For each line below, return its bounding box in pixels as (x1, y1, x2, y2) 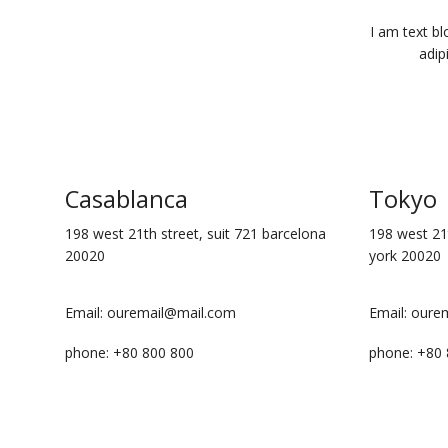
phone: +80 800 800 (65, 342, 194, 362)
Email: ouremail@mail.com (65, 303, 236, 323)
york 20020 (368, 246, 441, 266)
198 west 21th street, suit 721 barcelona (65, 224, 326, 244)
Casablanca (65, 183, 188, 216)
